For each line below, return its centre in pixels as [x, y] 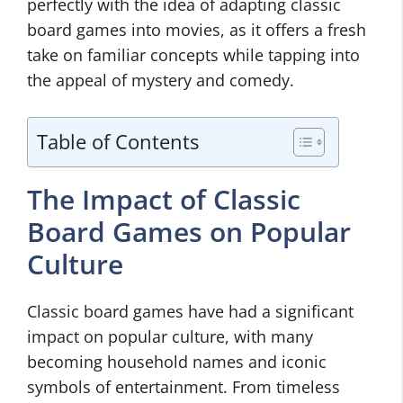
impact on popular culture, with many [170, 336]
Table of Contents [118, 141]
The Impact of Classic [164, 199]
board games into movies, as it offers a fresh [197, 30]
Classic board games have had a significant [190, 311]
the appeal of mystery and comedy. [161, 80]
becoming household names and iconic [177, 362]
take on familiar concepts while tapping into [193, 55]
